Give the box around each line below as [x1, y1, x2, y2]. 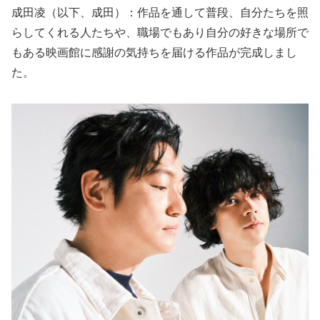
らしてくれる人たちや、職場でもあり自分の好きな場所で [11, 26, 309, 39]
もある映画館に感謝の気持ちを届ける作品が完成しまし [11, 46, 297, 59]
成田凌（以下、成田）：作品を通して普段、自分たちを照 [11, 6, 309, 19]
